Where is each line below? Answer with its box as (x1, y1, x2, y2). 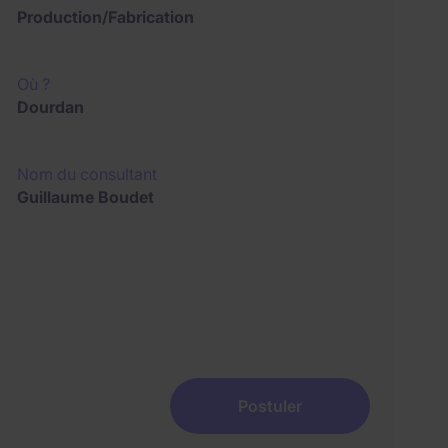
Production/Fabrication (17, 7, 195, 27)
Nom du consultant (17, 164, 158, 184)
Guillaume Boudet (17, 187, 155, 207)
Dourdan (17, 97, 85, 117)
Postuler (238, 396, 302, 416)
